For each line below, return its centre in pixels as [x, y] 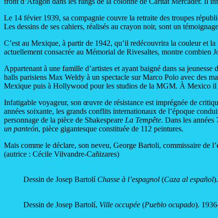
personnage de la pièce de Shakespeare [64, 120]
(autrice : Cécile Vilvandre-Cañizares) [62, 154]
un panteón [21, 129]
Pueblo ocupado [170, 205]
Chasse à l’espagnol [128, 180]
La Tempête [143, 120]
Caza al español [189, 180]
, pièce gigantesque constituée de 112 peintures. [111, 129]
